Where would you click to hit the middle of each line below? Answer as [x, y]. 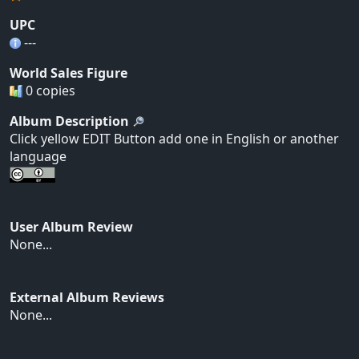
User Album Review [71, 227]
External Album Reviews [87, 298]
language [38, 156]
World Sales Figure [69, 73]
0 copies [49, 90]
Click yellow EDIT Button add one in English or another [174, 138]
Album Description [69, 121]
